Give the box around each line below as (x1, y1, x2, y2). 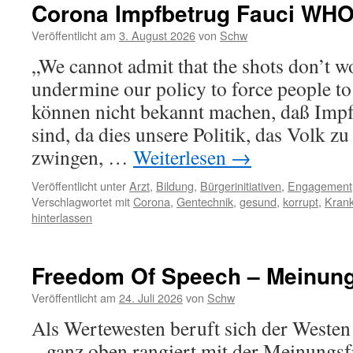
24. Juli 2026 (119, 289, 183, 306)
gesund (240, 193, 277, 210)
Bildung (156, 177, 194, 194)
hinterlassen (32, 209, 92, 225)
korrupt (283, 193, 318, 210)
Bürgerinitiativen (200, 177, 281, 194)
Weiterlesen (133, 143, 231, 170)
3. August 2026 (119, 27, 195, 43)
